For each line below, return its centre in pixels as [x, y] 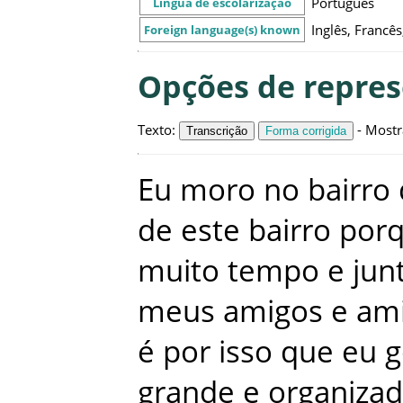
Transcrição [217, 130]
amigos [273, 311]
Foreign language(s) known [222, 29]
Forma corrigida [306, 130]
